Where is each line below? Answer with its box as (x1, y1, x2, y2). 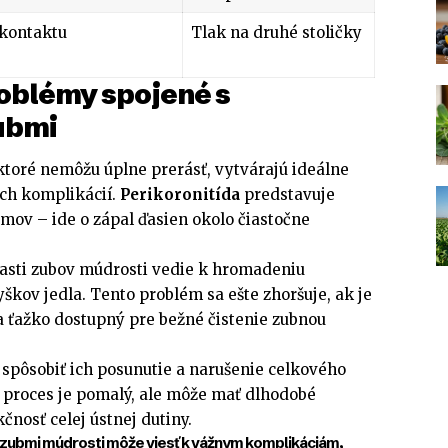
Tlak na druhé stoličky (190, 22, 362, 42)
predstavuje (240, 185, 335, 205)
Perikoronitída (120, 185, 240, 205)
